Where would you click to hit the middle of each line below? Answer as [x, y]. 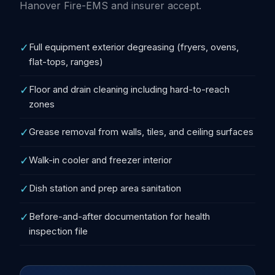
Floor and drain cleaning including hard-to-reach [129, 89]
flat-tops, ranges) [66, 62]
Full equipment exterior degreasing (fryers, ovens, [134, 47]
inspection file [58, 231]
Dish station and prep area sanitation [105, 188]
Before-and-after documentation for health [119, 216]
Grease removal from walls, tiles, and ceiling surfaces [141, 132]
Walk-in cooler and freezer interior [100, 160]
